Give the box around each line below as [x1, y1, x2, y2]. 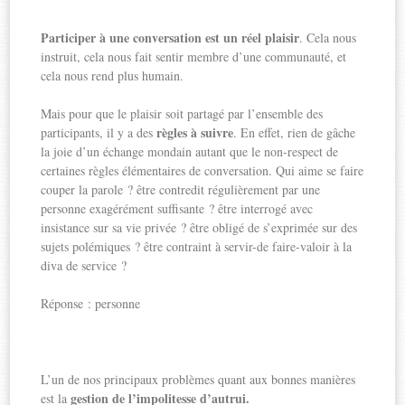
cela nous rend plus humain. [41, 66, 184, 84]
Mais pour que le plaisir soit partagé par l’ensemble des [41, 104, 324, 122]
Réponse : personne [41, 294, 141, 312]
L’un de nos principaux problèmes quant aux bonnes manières [41, 370, 356, 388]
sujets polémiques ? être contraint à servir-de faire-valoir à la [41, 237, 353, 255]
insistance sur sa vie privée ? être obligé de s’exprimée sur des [41, 218, 358, 236]
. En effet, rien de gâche [233, 123, 356, 141]
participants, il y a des [41, 123, 157, 141]
